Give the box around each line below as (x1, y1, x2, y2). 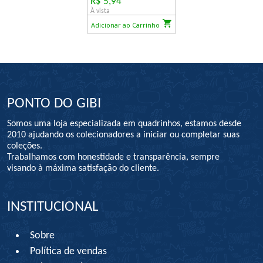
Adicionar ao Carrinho (91, 21, 160, 29)
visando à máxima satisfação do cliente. (7, 164, 160, 173)
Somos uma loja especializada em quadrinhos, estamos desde (7, 119, 242, 129)
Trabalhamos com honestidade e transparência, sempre (7, 153, 220, 162)
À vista (90, 8, 110, 15)
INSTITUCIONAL (7, 200, 99, 214)
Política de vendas (30, 246, 107, 257)
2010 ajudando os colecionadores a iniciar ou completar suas (7, 130, 240, 140)
